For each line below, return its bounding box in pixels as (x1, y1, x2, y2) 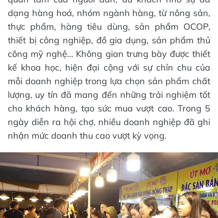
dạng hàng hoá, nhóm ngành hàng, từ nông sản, (8, 7, 210, 18)
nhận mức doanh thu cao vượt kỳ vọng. (8, 130, 166, 141)
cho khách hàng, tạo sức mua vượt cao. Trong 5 (8, 103, 210, 114)
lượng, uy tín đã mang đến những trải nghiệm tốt (8, 89, 210, 100)
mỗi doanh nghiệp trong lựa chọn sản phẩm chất (8, 75, 210, 87)
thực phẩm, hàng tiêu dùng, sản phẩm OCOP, (8, 21, 210, 32)
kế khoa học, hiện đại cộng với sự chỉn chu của (8, 62, 210, 73)
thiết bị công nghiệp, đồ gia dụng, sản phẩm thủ (8, 35, 210, 46)
